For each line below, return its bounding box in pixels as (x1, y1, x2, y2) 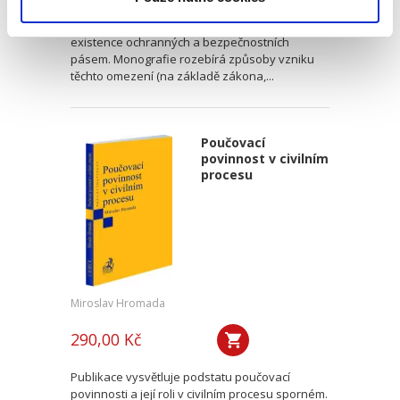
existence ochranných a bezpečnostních (71, 34, 289, 50)
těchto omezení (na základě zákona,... (71, 68, 274, 84)
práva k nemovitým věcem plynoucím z (71, 17, 279, 33)
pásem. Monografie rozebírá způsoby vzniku (71, 51, 314, 67)
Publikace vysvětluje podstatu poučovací (71, 369, 290, 385)
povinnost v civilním (200, 150, 329, 167)
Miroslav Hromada (71, 296, 165, 311)
